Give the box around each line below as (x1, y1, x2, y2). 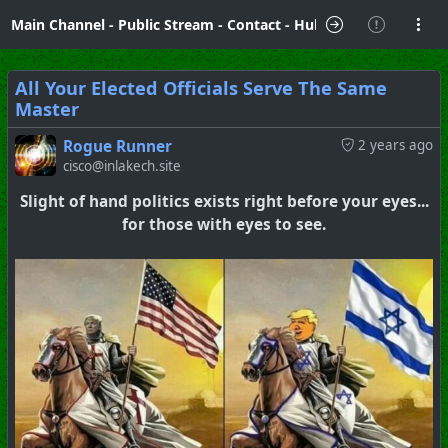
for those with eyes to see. (122, 213, 326, 235)
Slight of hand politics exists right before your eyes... (19, 190, 429, 212)
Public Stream (117, 15, 214, 34)
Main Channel (10, 15, 105, 34)
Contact (226, 15, 281, 34)
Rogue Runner (62, 136, 172, 157)
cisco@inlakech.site (62, 157, 181, 175)
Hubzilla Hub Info (293, 15, 415, 34)
